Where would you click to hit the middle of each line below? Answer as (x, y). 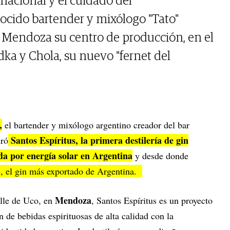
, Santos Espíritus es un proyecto (152, 200)
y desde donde (160, 156)
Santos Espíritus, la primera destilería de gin (98, 140)
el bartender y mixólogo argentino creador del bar (96, 125)
